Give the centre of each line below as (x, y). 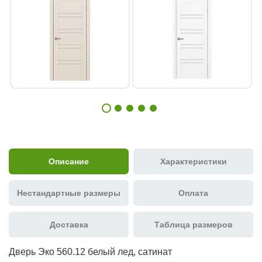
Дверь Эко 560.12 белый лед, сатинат (90, 251)
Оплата (193, 193)
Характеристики (193, 161)
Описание (69, 161)
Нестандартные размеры (69, 193)
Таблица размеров (193, 224)
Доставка (69, 224)
